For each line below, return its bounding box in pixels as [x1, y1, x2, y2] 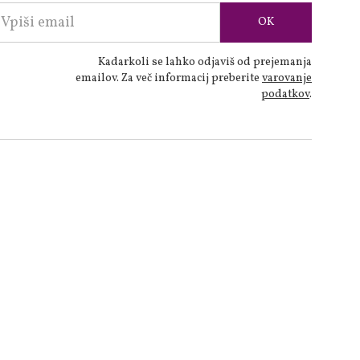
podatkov [261, 87, 309, 102]
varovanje [262, 71, 312, 86]
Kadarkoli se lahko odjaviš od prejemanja [98, 55, 312, 70]
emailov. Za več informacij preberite [76, 71, 262, 86]
